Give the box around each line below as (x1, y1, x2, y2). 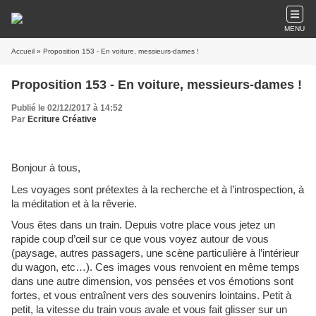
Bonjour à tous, (11, 162, 80, 174)
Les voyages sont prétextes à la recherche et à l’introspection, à (11, 183, 304, 195)
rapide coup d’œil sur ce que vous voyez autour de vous (11, 233, 269, 245)
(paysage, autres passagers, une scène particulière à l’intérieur (11, 248, 299, 260)
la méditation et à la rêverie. (11, 197, 137, 209)
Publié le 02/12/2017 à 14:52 (11, 103, 123, 113)
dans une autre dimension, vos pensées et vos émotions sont (11, 276, 293, 288)
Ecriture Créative (28, 114, 97, 124)
